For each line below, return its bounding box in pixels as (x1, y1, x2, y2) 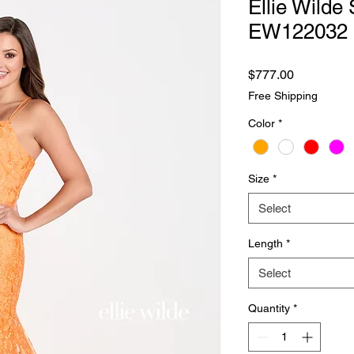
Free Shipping (248, 89, 318, 103)
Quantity (248, 302, 290, 315)
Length (248, 237, 283, 250)
